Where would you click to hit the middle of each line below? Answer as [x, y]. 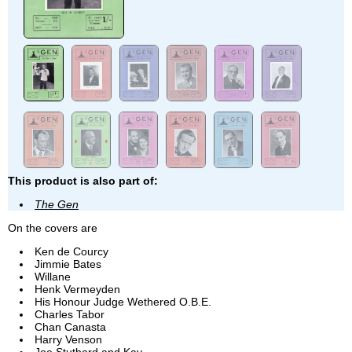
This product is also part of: [83, 181]
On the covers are [53, 228]
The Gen [57, 205]
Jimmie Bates [68, 264]
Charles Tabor [70, 315]
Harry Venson [68, 340]
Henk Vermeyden [77, 290]
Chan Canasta [70, 327]
